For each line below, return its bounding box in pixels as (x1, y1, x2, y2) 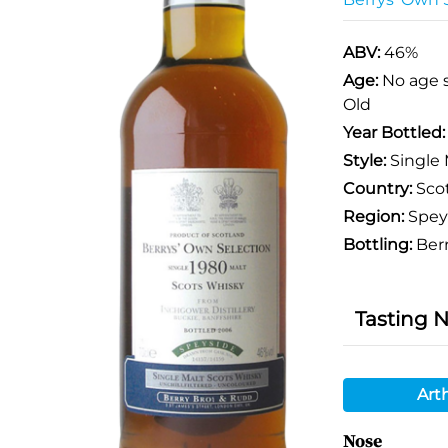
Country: (342, 179, 412, 198)
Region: (342, 207, 404, 226)
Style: (342, 151, 386, 170)
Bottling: (342, 235, 412, 254)
